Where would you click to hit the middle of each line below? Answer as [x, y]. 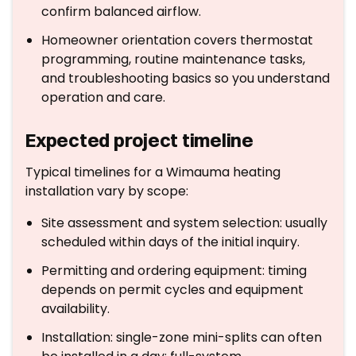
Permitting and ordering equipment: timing [174, 271]
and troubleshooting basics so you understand [186, 78]
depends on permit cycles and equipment [172, 290]
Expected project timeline [139, 140]
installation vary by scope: [107, 191]
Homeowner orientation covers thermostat [177, 40]
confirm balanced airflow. [121, 12]
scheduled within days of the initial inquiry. [170, 242]
